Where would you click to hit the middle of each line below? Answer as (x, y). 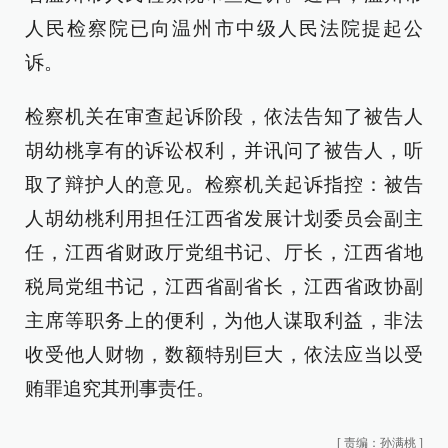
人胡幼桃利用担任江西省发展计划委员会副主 (224, 218)
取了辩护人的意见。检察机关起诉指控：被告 (224, 184)
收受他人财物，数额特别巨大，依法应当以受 (224, 354)
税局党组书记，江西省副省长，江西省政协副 (224, 286)
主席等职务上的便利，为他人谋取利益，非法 (224, 320)
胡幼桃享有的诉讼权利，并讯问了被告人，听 (224, 150)
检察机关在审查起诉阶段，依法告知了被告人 (224, 116)
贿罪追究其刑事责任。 (120, 388)
